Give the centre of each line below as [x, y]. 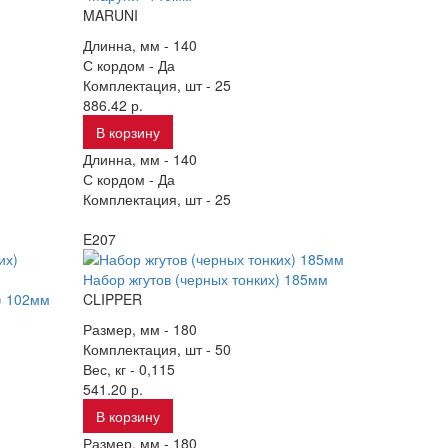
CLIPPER [113, 299]
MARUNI [111, 15]
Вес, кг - [111, 369]
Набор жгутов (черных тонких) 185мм [206, 279]
